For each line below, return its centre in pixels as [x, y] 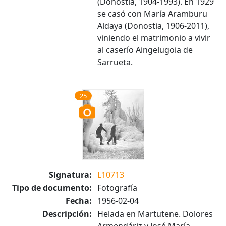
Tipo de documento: [52, 188]
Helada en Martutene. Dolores [155, 214]
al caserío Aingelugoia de [145, 50]
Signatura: [70, 175]
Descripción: [67, 214]
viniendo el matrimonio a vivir [154, 38]
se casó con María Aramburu [152, 14]
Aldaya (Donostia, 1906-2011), [153, 26]
